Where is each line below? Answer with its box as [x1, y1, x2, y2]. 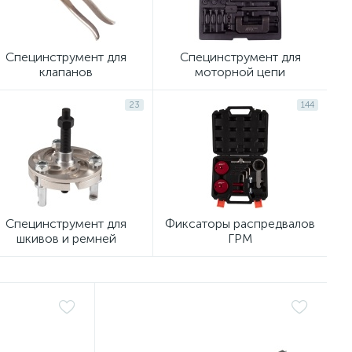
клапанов [39, 64, 93, 79]
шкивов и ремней [16, 231, 116, 246]
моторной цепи [195, 64, 285, 79]
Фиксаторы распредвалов [165, 216, 315, 231]
